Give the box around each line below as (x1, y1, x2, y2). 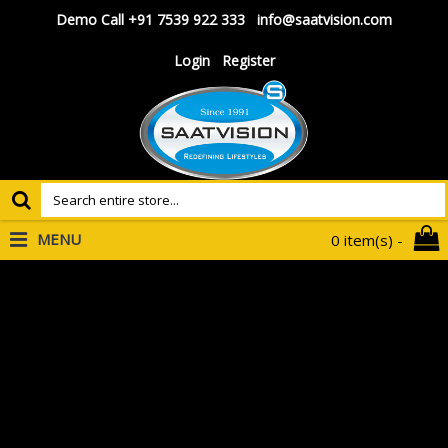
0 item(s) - (331, 230, 403, 250)
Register (221, 51, 275, 70)
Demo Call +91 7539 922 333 (56, 10, 245, 29)
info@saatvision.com (257, 10, 392, 29)
